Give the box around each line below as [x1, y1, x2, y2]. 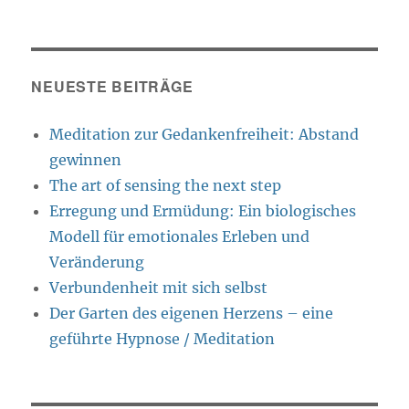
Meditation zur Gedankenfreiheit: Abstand [49, 125, 360, 144]
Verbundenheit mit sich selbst [49, 278, 268, 298]
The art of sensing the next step [49, 176, 282, 195]
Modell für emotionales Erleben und [49, 227, 310, 246]
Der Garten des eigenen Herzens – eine [49, 304, 334, 323]
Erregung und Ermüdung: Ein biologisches [49, 202, 357, 221]
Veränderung [49, 253, 145, 272]
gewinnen [49, 151, 122, 170]
